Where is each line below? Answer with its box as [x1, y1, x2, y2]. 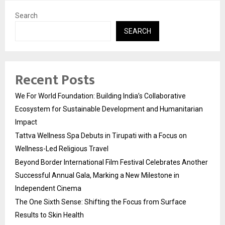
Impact [15, 118, 37, 127]
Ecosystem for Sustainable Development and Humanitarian [15, 105, 203, 114]
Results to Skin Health [15, 211, 84, 219]
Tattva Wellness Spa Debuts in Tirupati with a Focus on [15, 132, 187, 140]
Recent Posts [15, 68, 95, 92]
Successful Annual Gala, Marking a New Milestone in [15, 171, 179, 180]
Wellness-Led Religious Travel [15, 145, 108, 153]
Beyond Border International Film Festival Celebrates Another [15, 158, 208, 167]
